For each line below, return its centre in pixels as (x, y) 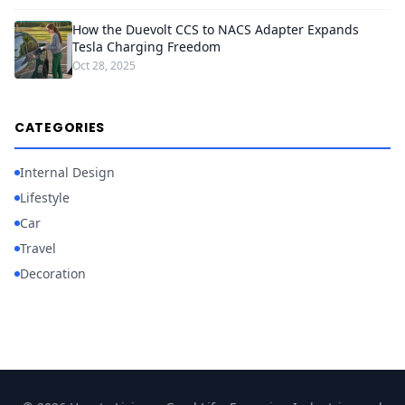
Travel (38, 248)
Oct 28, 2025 (104, 66)
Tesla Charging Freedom (146, 47)
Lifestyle (45, 198)
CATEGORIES (60, 127)
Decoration (53, 273)
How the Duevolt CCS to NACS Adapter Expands (216, 29)
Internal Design (67, 172)
